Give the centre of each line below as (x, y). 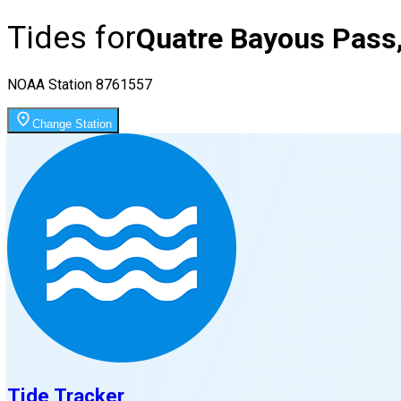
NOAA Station (51, 84)
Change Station (72, 124)
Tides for (72, 38)
